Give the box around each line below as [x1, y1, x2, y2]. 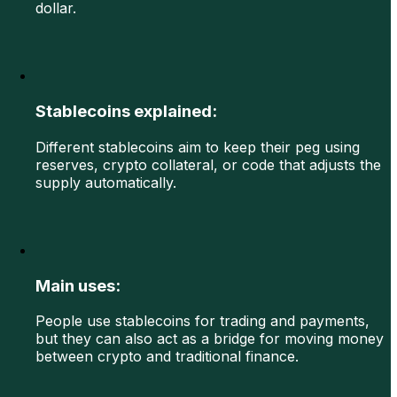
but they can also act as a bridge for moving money [35, 330, 384, 348]
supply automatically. [35, 173, 176, 191]
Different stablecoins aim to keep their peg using [35, 137, 360, 156]
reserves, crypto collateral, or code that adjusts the [35, 155, 381, 174]
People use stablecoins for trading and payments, [35, 312, 370, 331]
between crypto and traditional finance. [35, 347, 299, 366]
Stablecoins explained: [35, 101, 217, 122]
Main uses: [35, 275, 121, 296]
